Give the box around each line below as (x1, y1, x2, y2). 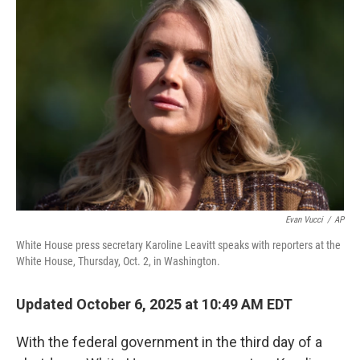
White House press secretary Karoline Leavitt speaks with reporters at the (16, 239, 341, 252)
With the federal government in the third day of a (16, 333, 322, 350)
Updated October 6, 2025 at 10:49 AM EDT (16, 296, 292, 313)
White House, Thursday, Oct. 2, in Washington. (16, 255, 220, 268)
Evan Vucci (285, 215, 323, 225)
